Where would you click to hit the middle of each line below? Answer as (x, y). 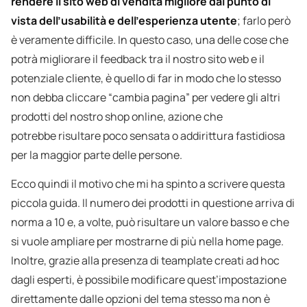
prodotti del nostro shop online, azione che (117, 117)
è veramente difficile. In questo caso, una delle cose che (150, 40)
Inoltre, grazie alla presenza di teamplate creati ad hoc (145, 261)
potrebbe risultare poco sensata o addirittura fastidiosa (148, 136)
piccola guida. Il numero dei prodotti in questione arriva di (153, 203)
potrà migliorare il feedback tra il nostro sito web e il (138, 59)
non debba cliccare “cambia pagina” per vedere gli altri (146, 98)
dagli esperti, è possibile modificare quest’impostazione (149, 280)
